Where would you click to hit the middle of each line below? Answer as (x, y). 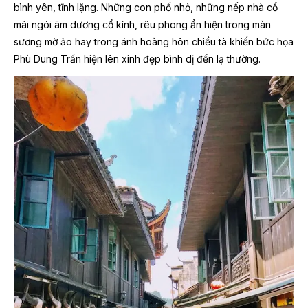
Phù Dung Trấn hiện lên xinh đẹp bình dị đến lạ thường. (137, 58)
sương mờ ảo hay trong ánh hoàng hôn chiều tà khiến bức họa (154, 41)
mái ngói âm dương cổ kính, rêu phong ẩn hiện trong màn (142, 24)
